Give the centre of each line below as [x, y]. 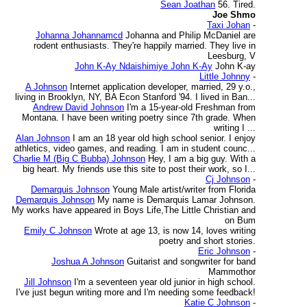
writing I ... [235, 128]
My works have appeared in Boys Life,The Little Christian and [134, 210]
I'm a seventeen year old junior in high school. [165, 282]
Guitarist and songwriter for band [191, 261]
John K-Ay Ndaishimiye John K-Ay [144, 66]
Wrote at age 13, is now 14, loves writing [175, 231]
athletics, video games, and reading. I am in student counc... [135, 148]
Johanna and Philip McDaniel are [191, 35]
